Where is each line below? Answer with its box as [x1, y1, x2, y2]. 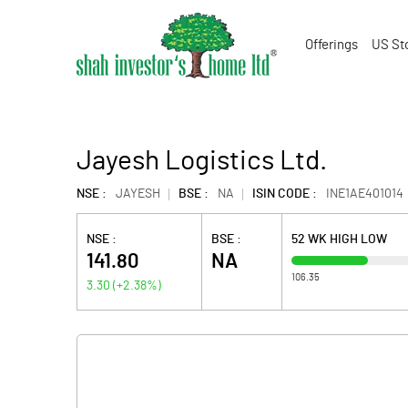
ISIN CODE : [252, 188, 317, 200]
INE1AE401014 [326, 188, 403, 200]
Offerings [305, 38, 358, 52]
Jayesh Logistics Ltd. [76, 148, 327, 175]
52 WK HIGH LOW [291, 233, 387, 246]
